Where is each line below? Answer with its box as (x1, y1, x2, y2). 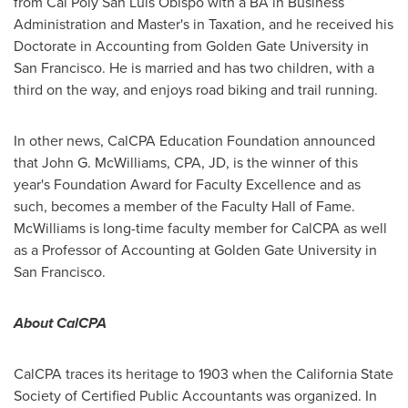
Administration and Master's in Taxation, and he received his (14, 13, 393, 35)
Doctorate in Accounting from (14, 35, 206, 56)
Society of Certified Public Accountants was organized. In (14, 384, 377, 406)
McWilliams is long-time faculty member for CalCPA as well (14, 217, 387, 239)
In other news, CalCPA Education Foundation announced (14, 129, 375, 151)
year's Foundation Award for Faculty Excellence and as (14, 173, 361, 195)
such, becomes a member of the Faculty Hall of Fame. (14, 195, 355, 217)
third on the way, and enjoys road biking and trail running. (14, 78, 378, 100)
